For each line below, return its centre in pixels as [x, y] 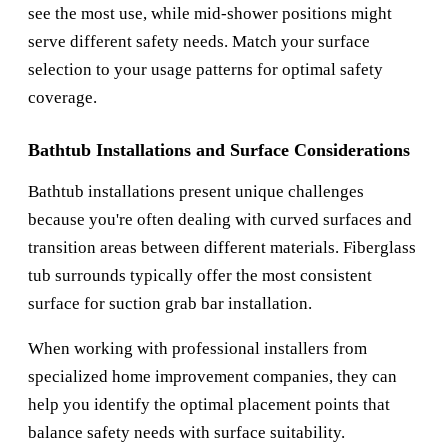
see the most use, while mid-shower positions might [210, 14]
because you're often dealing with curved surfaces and [220, 220]
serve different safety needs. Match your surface [199, 42]
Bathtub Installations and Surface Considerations [219, 150]
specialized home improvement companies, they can [212, 377]
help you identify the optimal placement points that [209, 405]
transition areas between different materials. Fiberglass [222, 248]
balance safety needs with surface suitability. [186, 433]
